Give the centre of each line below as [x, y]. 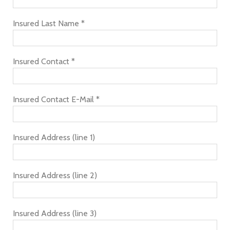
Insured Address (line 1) [54, 137]
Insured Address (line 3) [55, 213]
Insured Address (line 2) [55, 175]
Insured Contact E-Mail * [56, 99]
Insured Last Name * [49, 23]
